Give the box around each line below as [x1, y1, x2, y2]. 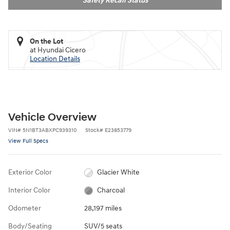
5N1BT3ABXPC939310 [23, 127, 77, 134]
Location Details [30, 54, 80, 64]
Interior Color [8, 186, 50, 195]
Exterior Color [8, 168, 52, 177]
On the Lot [30, 37, 63, 46]
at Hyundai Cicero [30, 46, 86, 55]
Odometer [8, 204, 41, 213]
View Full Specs [8, 138, 48, 145]
